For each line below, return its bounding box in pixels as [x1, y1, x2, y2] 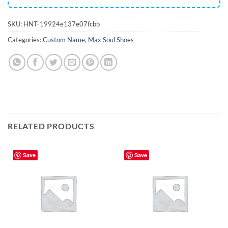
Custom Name [43, 35, 85, 44]
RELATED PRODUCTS [8, 121, 95, 131]
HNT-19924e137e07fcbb [23, 19, 100, 28]
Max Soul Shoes [88, 35, 134, 44]
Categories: [8, 35, 43, 44]
